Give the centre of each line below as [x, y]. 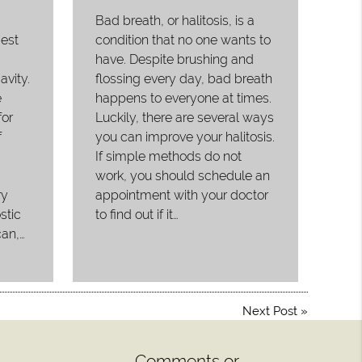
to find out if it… [137, 214]
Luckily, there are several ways [185, 117]
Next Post [269, 311]
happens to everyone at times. [184, 98]
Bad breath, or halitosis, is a [175, 20]
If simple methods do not [169, 156]
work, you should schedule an [183, 175]
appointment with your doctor [182, 195]
